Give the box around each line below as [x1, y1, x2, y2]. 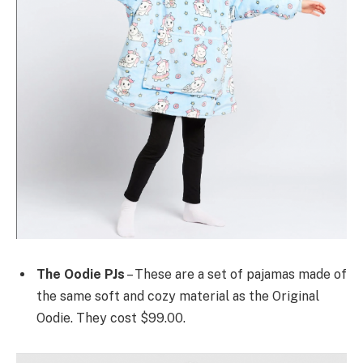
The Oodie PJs [36, 267, 125, 283]
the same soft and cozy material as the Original [36, 288, 319, 305]
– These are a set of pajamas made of [125, 267, 347, 283]
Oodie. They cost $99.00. [36, 310, 186, 327]
